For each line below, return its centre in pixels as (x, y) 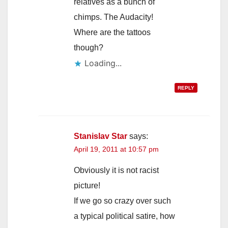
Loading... (103, 63)
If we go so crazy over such (122, 201)
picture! (87, 185)
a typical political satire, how (124, 216)
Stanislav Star (101, 136)
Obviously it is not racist (116, 170)
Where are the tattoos (112, 32)
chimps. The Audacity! (113, 17)
